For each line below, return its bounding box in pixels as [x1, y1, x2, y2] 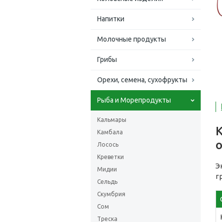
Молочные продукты [97, 35, 166, 43]
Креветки [97, 154, 124, 160]
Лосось [97, 141, 118, 148]
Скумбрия [97, 191, 125, 197]
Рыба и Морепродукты [97, 96, 171, 104]
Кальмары [97, 116, 126, 123]
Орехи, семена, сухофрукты [97, 76, 187, 84]
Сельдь [97, 178, 117, 185]
